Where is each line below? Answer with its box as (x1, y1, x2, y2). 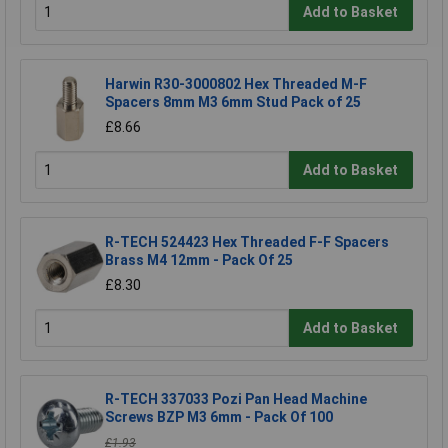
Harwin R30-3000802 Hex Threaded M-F (105, 76, 367, 93)
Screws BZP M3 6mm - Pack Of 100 (105, 409, 333, 426)
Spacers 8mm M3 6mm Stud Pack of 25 (105, 94, 361, 111)
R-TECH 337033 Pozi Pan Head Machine (105, 391, 367, 408)
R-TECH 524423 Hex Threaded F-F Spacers (105, 234, 389, 251)
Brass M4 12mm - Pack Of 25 (105, 252, 293, 269)
